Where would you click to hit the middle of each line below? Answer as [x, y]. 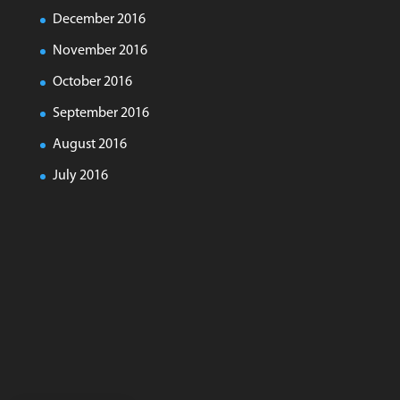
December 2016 [99, 20]
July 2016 [80, 176]
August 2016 [89, 145]
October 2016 [92, 82]
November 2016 [100, 51]
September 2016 [100, 113]
